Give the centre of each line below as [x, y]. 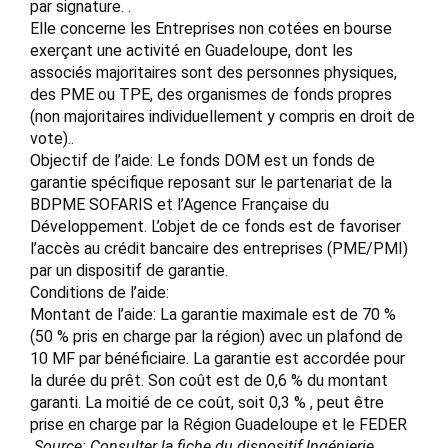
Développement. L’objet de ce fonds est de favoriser [215, 227]
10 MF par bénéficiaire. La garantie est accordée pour [217, 359]
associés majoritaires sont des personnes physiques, [213, 73]
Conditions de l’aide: [101, 293]
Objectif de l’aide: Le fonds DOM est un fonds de [202, 161]
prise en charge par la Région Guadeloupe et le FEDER [218, 425]
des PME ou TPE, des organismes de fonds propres [211, 95]
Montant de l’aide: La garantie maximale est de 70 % [213, 315]
